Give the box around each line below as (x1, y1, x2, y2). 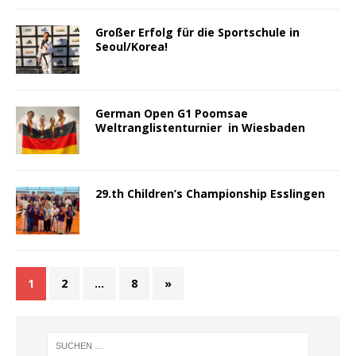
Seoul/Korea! (95, 39, 168, 55)
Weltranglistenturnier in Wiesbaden (95, 119, 305, 135)
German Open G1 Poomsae (95, 105, 248, 121)
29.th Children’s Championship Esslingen (95, 185, 328, 201)
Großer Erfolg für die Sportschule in (95, 25, 300, 41)
